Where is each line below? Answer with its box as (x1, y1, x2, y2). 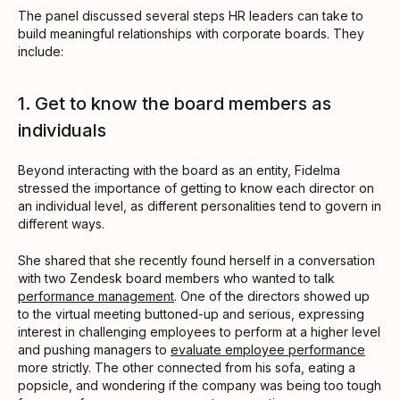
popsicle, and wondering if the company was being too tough (18, 377, 381, 393)
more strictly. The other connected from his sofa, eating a (18, 359, 355, 375)
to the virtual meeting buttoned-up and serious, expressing (18, 305, 364, 321)
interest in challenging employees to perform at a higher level (18, 323, 380, 339)
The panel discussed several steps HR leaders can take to (18, 7, 363, 23)
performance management (18, 287, 174, 304)
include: (18, 43, 63, 59)
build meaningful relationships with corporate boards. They (18, 25, 364, 41)
